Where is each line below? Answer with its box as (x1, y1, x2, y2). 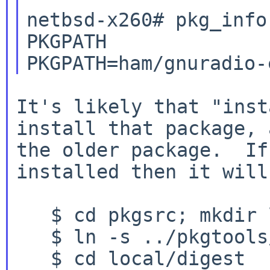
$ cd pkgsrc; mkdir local (16, 204, 28, 226)
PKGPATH (26, 30, 107, 52)
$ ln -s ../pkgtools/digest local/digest (16, 225, 28, 248)
